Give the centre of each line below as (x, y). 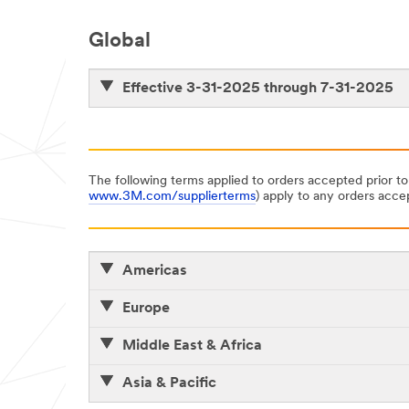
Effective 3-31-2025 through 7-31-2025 (258, 89)
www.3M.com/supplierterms (172, 196)
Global (120, 41)
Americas (155, 271)
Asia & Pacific (169, 383)
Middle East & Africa (192, 346)
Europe (146, 309)
